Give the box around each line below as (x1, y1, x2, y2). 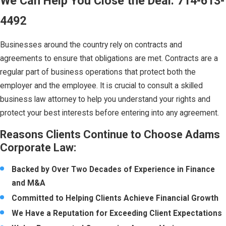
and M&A (12, 178, 46, 188)
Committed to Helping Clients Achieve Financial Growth (12, 193, 219, 203)
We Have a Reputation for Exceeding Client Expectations (12, 208, 222, 218)
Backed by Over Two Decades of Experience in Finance (12, 164, 215, 174)
